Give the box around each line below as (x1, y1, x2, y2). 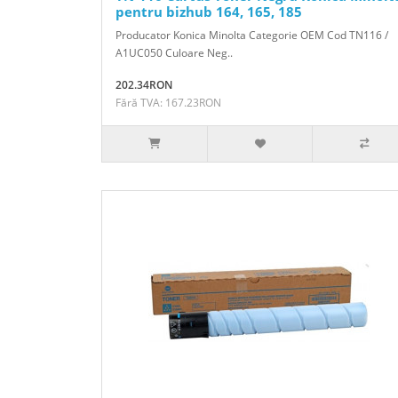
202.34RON (115, 76, 172, 92)
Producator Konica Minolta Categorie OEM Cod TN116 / (115, 27, 388, 43)
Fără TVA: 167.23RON (115, 94, 221, 110)
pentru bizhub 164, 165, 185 (115, 2, 302, 20)
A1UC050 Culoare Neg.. (115, 44, 233, 60)
